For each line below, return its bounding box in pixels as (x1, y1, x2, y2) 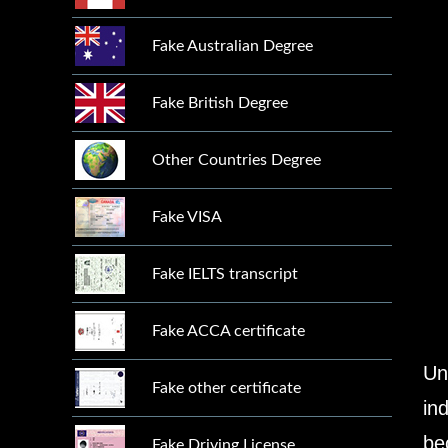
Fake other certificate (152, 380, 301, 396)
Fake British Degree (152, 95, 288, 111)
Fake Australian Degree (152, 38, 313, 54)
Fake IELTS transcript (152, 266, 298, 282)
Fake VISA (152, 209, 222, 225)
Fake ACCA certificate (152, 323, 305, 339)
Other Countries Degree (152, 152, 321, 168)
